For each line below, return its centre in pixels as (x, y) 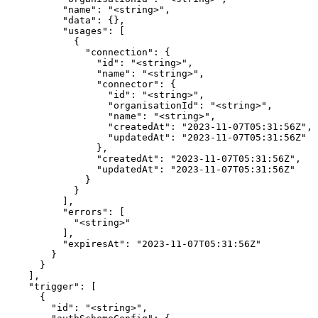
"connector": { (91, 84)
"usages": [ (65, 31)
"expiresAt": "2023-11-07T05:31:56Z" (133, 244)
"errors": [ (65, 212)
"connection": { (88, 53)
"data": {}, (65, 21)
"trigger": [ (51, 287)
